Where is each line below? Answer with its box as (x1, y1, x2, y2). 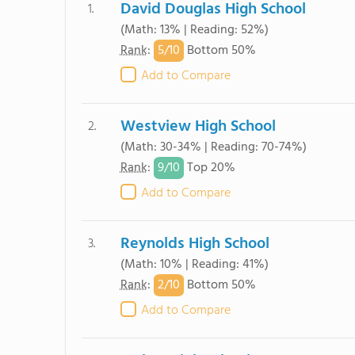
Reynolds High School (120, 231, 269, 257)
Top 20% (183, 158, 235, 179)
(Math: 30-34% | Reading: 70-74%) (120, 137, 307, 158)
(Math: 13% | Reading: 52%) (120, 20, 269, 40)
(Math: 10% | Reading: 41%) (120, 254, 269, 275)
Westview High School (120, 114, 276, 139)
